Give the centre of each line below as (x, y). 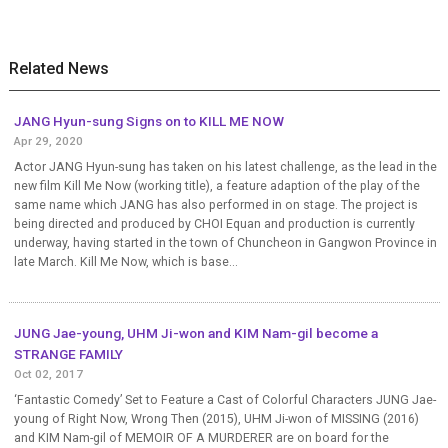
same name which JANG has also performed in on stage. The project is (215, 204)
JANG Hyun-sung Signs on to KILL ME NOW (148, 120)
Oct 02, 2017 (48, 373)
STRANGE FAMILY (68, 353)
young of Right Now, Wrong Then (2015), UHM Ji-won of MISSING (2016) (216, 418)
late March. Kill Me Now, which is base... (125, 261)
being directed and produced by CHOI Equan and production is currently (214, 223)
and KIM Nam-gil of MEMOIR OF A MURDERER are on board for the (201, 437)
